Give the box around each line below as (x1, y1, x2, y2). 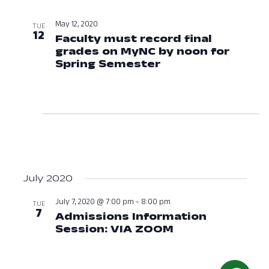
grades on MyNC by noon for (55, 45, 229, 58)
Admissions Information (55, 210, 207, 223)
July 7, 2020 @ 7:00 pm (55, 196, 134, 207)
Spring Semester (55, 58, 160, 70)
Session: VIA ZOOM (55, 223, 174, 235)
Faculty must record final (55, 32, 212, 45)
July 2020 (22, 173, 73, 184)
